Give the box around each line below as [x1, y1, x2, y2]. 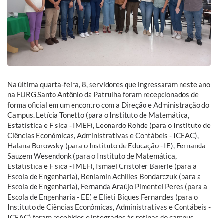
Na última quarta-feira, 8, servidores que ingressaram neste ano [7, 80, 210, 89]
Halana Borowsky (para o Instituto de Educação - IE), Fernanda [7, 141, 206, 150]
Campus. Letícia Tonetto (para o [7, 110, 109, 120]
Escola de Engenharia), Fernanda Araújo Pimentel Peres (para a [7, 182, 207, 191]
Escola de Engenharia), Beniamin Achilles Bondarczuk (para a [7, 172, 201, 181]
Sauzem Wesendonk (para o [7, 151, 97, 161]
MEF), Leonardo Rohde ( [75, 121, 152, 130]
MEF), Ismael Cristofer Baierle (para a [75, 162, 197, 171]
